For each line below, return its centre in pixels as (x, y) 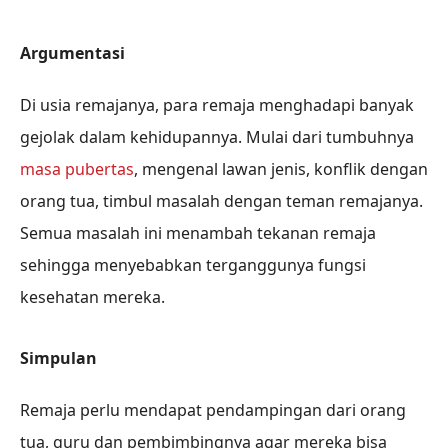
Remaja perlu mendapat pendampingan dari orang (213, 409)
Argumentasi (72, 52)
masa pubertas (77, 168)
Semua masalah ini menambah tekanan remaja (198, 232)
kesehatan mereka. (92, 296)
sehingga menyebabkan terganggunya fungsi (193, 264)
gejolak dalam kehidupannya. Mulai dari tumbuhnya (217, 136)
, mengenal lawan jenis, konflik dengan (281, 168)
